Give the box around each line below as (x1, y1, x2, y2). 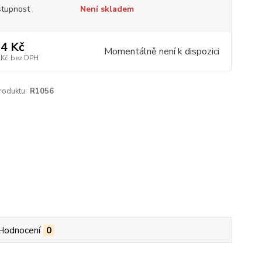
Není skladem (80, 4, 134, 15)
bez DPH (10, 53, 39, 63)
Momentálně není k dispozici (104, 45, 219, 58)
